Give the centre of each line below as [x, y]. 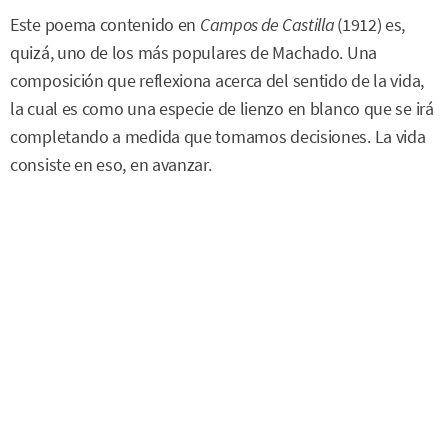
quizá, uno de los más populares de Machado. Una [193, 52]
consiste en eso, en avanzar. [111, 164]
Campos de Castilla [268, 24]
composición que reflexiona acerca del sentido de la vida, [217, 80]
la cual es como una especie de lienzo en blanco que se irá [222, 108]
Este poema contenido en [105, 24]
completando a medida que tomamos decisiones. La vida [218, 136]
